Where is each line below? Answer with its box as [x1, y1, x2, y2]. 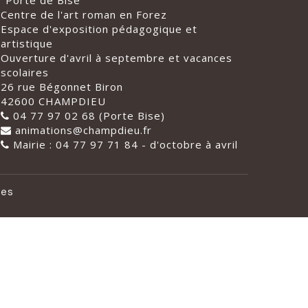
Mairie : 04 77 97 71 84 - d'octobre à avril [10, 137, 238, 152]
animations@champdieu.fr [12, 123, 152, 137]
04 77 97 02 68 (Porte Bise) [10, 109, 165, 123]
